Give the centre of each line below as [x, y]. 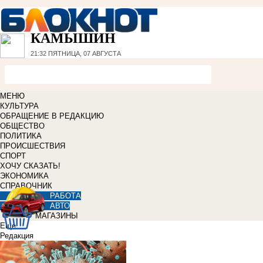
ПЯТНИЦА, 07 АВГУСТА [84, 54]
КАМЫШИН [73, 38]
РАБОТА [65, 196]
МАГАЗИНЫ [57, 216]
